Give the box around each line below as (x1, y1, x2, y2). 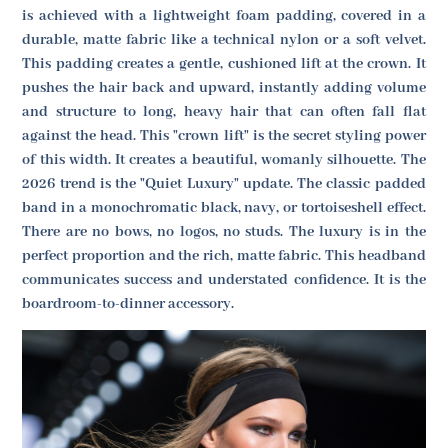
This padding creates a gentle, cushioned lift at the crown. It (22, 54, 426, 73)
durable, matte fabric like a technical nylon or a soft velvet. (22, 30, 426, 49)
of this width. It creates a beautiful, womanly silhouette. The (22, 150, 426, 169)
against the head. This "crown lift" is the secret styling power (22, 126, 426, 145)
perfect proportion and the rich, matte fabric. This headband (22, 246, 426, 265)
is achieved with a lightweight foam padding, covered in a (22, 6, 426, 25)
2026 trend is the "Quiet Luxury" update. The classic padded (22, 174, 426, 193)
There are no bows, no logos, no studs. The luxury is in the (22, 222, 426, 241)
